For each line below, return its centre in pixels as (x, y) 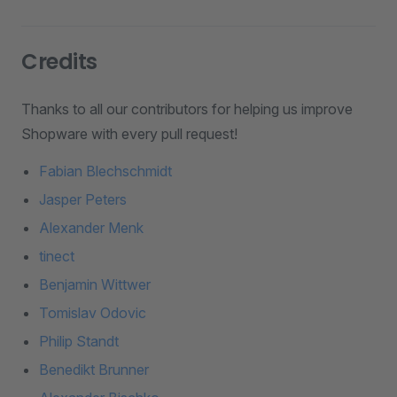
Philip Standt (79, 341)
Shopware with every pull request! (129, 134)
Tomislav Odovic (93, 313)
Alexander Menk (91, 228)
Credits (59, 62)
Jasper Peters (83, 199)
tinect (57, 256)
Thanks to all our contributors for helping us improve (187, 109)
